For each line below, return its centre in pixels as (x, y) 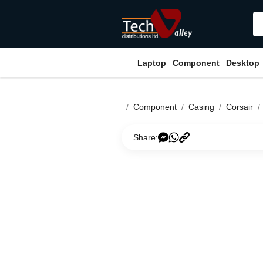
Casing (201, 107)
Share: (146, 137)
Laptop (152, 63)
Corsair (240, 107)
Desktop (243, 63)
